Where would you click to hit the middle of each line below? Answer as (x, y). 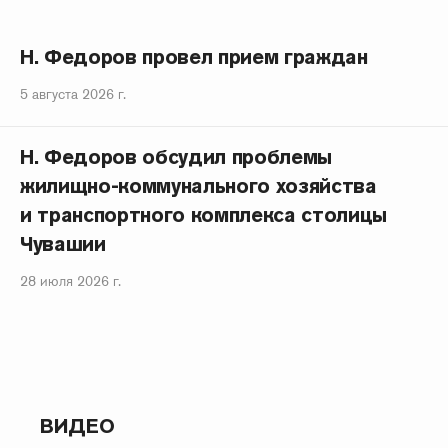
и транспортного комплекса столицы (204, 215)
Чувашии (63, 244)
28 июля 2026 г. (70, 281)
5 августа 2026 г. (73, 94)
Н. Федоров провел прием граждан (194, 57)
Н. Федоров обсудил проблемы (176, 157)
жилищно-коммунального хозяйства (198, 186)
